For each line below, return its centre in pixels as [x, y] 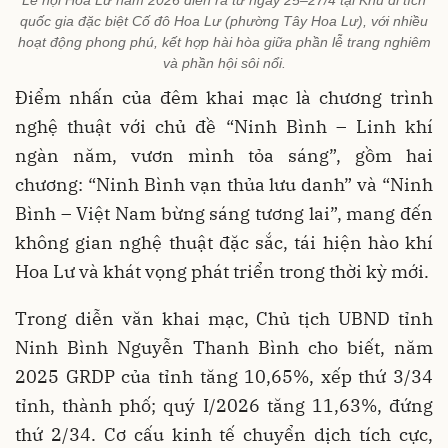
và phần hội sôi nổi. [224, 62]
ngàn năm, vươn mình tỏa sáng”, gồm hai [224, 155]
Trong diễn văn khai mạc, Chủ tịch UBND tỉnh [224, 318]
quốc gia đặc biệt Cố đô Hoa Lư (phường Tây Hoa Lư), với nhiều [224, 20]
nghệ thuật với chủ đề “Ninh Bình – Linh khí [224, 126]
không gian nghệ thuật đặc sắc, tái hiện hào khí [224, 242]
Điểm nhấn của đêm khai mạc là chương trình [224, 97]
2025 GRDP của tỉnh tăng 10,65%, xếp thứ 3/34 [224, 376]
